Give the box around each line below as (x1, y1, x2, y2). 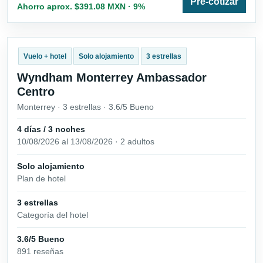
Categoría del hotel (17, 210, 88, 220)
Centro (17, 85, 55, 98)
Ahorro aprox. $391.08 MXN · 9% (17, 1, 145, 11)
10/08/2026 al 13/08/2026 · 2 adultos (17, 137, 154, 147)
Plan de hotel (17, 173, 66, 183)
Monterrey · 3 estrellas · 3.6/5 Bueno (17, 102, 154, 112)
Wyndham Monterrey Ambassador (17, 70, 207, 84)
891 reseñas (17, 247, 63, 257)
